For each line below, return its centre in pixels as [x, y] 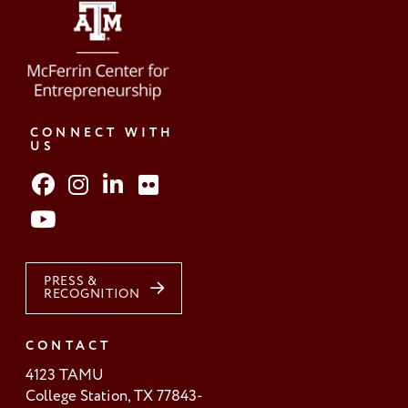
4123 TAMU [65, 375]
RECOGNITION [92, 294]
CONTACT [69, 346]
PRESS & [71, 281]
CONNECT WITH [102, 133]
